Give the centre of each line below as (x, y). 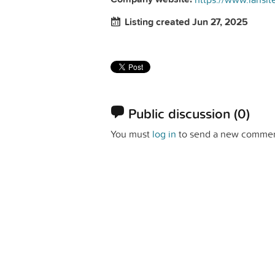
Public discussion (181, 114)
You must (131, 134)
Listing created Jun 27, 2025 (186, 22)
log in (164, 134)
